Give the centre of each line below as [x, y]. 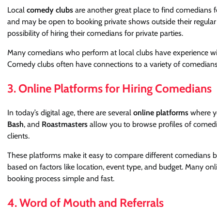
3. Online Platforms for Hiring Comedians [109, 88]
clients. [18, 136]
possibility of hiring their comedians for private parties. [95, 33]
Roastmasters [65, 124]
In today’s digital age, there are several [70, 112]
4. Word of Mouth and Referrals [85, 202]
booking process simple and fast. [61, 178]
